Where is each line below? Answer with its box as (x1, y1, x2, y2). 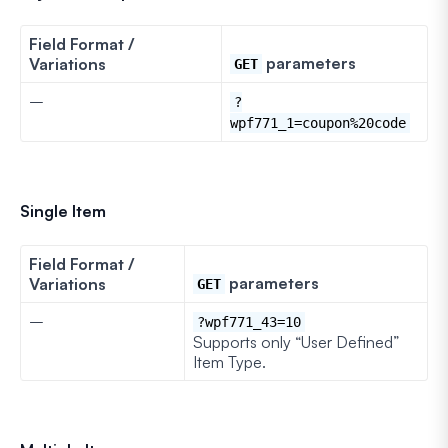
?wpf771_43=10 (197, 313, 301, 330)
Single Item (20, 200, 106, 221)
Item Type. (193, 351, 266, 372)
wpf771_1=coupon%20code (230, 114, 406, 131)
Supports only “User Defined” (193, 331, 399, 352)
